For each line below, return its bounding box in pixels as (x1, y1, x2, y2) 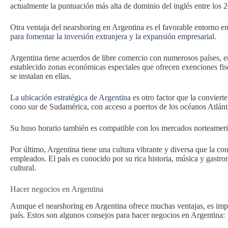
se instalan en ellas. (10, 71, 71, 80)
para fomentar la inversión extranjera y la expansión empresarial (10, 32, 214, 41)
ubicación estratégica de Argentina (21, 93, 131, 102)
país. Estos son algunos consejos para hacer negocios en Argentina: (10, 210, 225, 219)
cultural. (10, 163, 36, 172)
